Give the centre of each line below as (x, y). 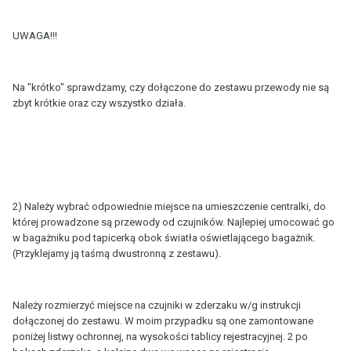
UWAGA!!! (35, 35)
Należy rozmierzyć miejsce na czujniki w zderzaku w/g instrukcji (157, 305)
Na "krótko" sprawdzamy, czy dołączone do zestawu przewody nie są (171, 87)
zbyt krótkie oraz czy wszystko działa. (99, 103)
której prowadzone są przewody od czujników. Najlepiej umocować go (174, 222)
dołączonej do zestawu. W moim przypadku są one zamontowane (163, 320)
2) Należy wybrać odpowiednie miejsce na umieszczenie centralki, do (169, 206)
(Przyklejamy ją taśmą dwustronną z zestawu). (117, 253)
